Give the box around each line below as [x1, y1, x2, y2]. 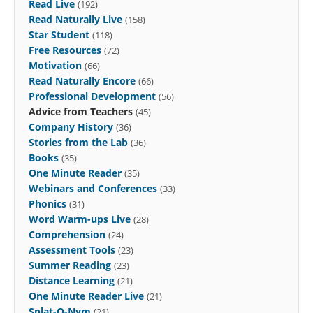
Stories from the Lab [29, 135, 128, 149]
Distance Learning [29, 273, 115, 287]
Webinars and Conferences [29, 181, 157, 195]
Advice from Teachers [29, 104, 133, 118]
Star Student [29, 27, 89, 41]
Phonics [29, 196, 66, 210]
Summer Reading [29, 258, 111, 272]
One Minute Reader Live [29, 289, 144, 303]
